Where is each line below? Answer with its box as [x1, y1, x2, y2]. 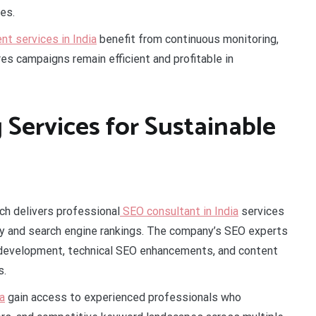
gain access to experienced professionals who [5, 290, 241, 304]
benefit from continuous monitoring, [97, 32, 279, 46]
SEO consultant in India [120, 204, 238, 218]
